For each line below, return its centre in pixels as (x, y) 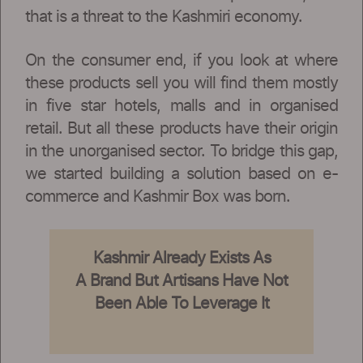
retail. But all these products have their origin (181, 128)
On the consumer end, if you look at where (181, 60)
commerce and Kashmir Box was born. (158, 196)
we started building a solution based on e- (181, 174)
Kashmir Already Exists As (181, 258)
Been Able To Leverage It (181, 303)
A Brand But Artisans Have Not (181, 281)
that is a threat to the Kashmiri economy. (164, 17)
